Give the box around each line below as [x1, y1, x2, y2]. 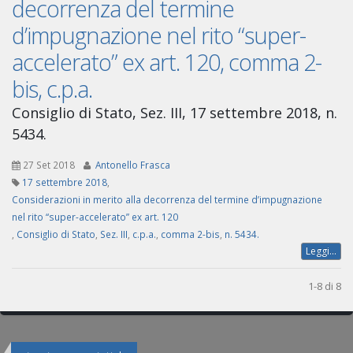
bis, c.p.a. [12, 73, 92, 105]
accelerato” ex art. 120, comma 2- [12, 46, 321, 78]
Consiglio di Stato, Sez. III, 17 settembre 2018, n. [12, 103, 337, 123]
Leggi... [306, 244, 336, 258]
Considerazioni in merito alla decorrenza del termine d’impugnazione [12, 193, 322, 206]
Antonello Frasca [95, 158, 170, 172]
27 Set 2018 [23, 158, 75, 172]
